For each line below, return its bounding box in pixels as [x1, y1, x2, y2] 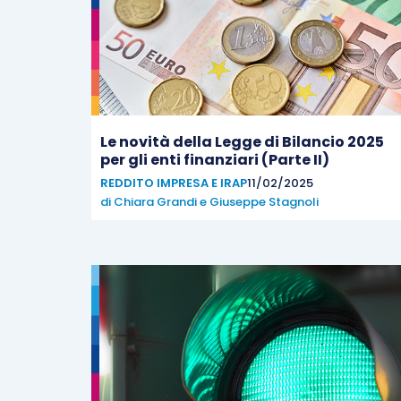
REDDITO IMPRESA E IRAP [100, 175, 247, 192]
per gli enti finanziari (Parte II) [100, 149, 329, 170]
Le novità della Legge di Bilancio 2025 [100, 132, 384, 152]
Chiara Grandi [114, 193, 197, 210]
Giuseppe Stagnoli [209, 193, 319, 210]
